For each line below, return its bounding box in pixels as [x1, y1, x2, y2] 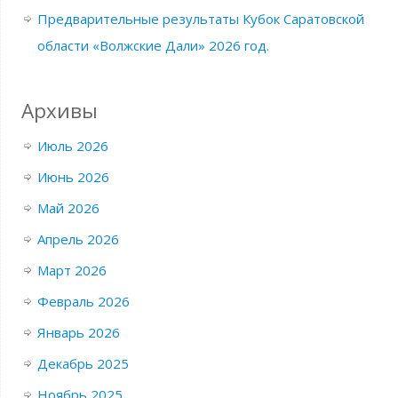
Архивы [20, 97, 98, 124]
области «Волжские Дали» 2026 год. [36, 36, 269, 54]
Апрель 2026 [36, 230, 119, 248]
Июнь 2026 [36, 168, 109, 186]
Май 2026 [36, 199, 99, 217]
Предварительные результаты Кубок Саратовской [36, 10, 364, 28]
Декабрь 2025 [36, 354, 129, 372]
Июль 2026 [36, 137, 108, 155]
